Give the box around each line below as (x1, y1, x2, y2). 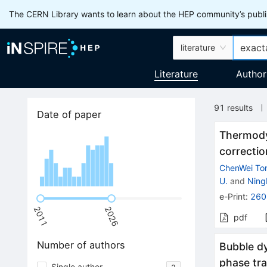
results (227, 102, 253, 113)
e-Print (219, 191, 246, 202)
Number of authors (36, 239, 125, 252)
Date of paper (36, 108, 101, 121)
